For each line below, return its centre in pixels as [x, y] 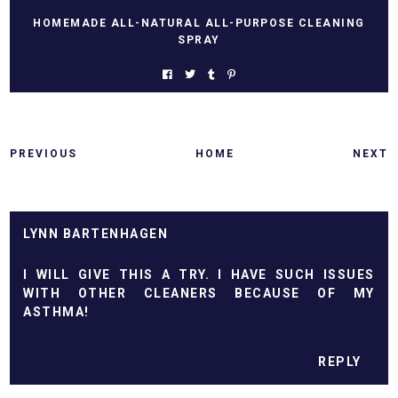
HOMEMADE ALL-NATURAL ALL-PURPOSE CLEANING [199, 23]
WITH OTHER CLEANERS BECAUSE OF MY [199, 293]
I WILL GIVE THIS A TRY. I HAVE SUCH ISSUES [199, 274]
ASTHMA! [56, 311]
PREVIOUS [44, 153]
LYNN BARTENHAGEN [96, 233]
